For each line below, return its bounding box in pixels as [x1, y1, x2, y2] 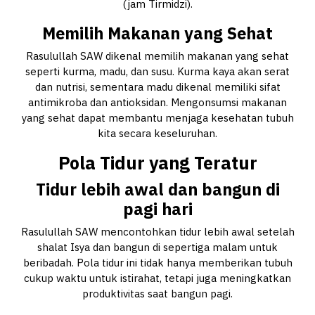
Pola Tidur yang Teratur [58, 151, 257, 175]
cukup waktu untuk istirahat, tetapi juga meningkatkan [24, 271, 291, 285]
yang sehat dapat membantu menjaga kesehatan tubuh [21, 111, 294, 125]
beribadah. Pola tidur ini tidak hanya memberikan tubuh [22, 256, 292, 270]
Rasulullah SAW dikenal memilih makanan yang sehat [26, 49, 289, 63]
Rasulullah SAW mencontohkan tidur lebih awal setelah [20, 225, 295, 239]
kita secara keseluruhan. [98, 127, 217, 141]
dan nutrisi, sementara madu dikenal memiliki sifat [34, 80, 281, 94]
